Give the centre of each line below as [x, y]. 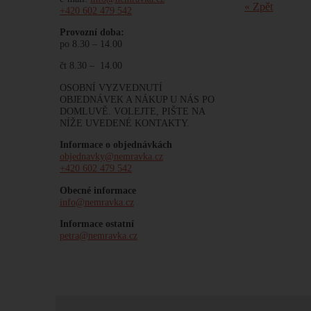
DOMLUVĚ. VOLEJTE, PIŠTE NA [132, 111]
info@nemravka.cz [96, 202]
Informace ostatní [96, 223]
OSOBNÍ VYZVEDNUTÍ [111, 87]
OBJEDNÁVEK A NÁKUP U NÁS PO [137, 99]
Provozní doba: [92, 32]
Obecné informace [98, 190]
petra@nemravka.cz [98, 235]
